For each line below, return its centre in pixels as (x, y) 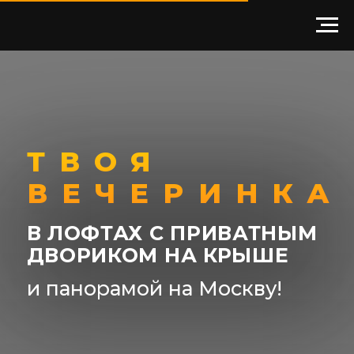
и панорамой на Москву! (110, 206)
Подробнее (85, 271)
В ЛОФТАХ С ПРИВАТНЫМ (122, 167)
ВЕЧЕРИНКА (132, 138)
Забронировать (85, 307)
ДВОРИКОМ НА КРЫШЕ (113, 183)
